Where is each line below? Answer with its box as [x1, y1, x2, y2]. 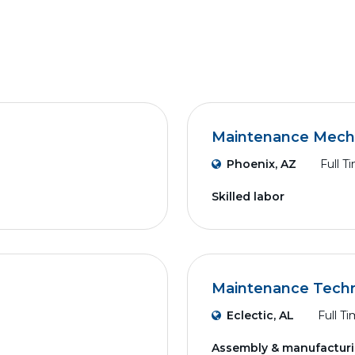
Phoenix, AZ [227, 157, 296, 171]
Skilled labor [212, 189, 284, 204]
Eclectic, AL [227, 308, 294, 323]
